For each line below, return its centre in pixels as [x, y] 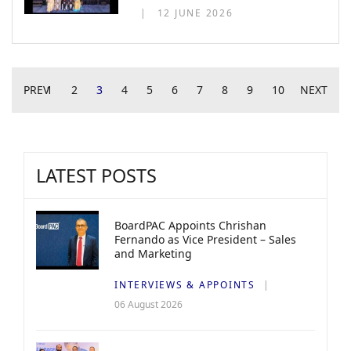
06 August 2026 [148, 305]
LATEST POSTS [96, 176]
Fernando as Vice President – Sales [205, 240]
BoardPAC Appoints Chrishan [190, 226]
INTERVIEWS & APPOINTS [185, 285]
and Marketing [153, 254]
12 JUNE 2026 [195, 13]
